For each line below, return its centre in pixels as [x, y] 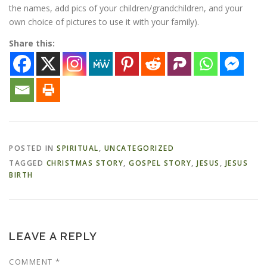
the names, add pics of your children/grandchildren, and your [126, 8]
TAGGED [28, 163]
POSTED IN [33, 148]
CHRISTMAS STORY [85, 163]
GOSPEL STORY [160, 163]
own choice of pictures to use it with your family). [104, 21]
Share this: [32, 43]
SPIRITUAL [78, 148]
